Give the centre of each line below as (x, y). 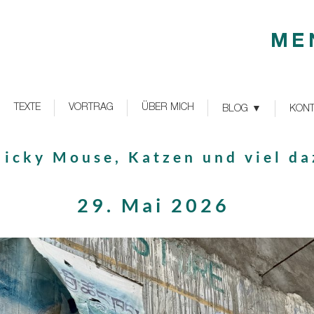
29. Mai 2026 (153, 205)
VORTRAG (91, 108)
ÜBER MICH (168, 108)
